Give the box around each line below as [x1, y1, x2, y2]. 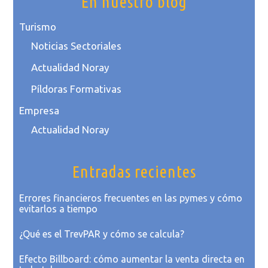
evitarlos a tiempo [19, 203, 98, 215]
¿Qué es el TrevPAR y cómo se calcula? [19, 229, 185, 240]
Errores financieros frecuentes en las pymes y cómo [19, 193, 243, 204]
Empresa [19, 105, 60, 117]
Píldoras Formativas [31, 83, 122, 95]
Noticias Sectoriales [31, 40, 122, 52]
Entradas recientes [72, 162, 196, 181]
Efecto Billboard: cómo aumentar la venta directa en [19, 254, 245, 265]
